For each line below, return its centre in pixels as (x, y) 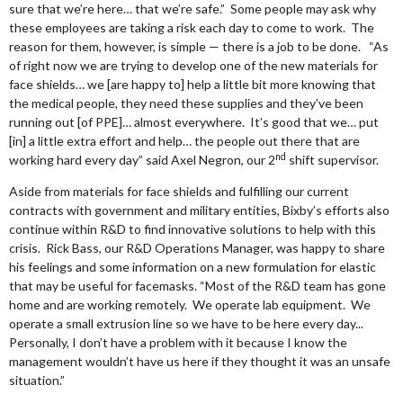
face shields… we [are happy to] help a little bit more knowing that (193, 85)
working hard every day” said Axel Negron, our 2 (142, 160)
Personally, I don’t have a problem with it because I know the (178, 343)
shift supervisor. (334, 160)
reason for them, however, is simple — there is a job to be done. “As (199, 47)
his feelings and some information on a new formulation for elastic (193, 267)
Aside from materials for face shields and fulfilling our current (179, 192)
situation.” (37, 381)
